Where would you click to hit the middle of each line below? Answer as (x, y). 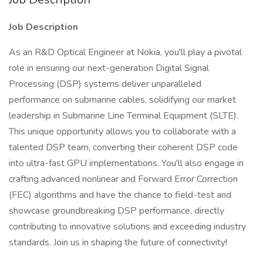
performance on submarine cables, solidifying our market (122, 100)
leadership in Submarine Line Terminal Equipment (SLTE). (124, 116)
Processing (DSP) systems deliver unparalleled (105, 84)
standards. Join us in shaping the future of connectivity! (118, 242)
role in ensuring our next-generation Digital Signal (109, 68)
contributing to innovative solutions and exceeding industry (127, 227)
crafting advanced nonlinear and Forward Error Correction (123, 179)
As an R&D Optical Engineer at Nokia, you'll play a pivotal (125, 52)
